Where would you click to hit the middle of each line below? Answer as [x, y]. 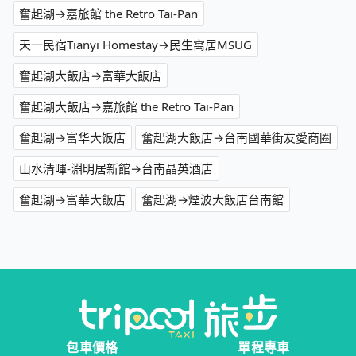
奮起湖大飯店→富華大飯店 [90, 76]
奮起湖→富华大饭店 [72, 138]
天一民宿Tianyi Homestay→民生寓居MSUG [135, 45]
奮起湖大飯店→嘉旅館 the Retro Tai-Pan [126, 107]
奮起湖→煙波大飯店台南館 [213, 200]
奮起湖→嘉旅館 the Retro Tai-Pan [108, 14]
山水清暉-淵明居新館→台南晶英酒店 [116, 169]
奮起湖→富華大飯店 [72, 200]
